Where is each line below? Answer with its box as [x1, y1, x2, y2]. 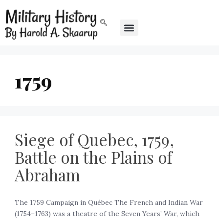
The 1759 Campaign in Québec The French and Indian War [15, 198, 203, 207]
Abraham [15, 164, 80, 186]
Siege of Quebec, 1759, [15, 129, 174, 151]
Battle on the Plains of [15, 146, 172, 168]
